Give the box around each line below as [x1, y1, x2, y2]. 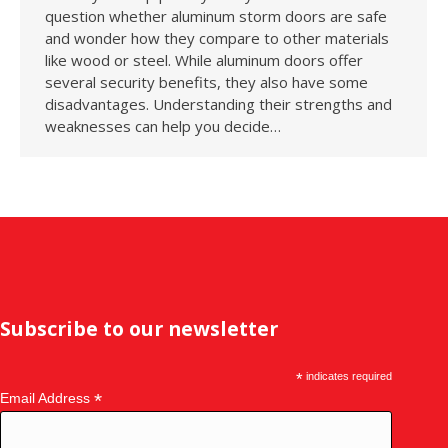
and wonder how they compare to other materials [45, 27, 389, 48]
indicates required [302, 369, 392, 382]
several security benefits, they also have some [45, 71, 368, 92]
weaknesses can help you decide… [45, 115, 281, 136]
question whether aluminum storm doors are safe [45, 5, 387, 26]
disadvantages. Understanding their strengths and [45, 93, 392, 114]
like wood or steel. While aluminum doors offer [45, 49, 363, 70]
